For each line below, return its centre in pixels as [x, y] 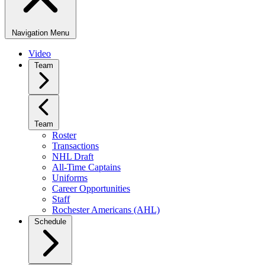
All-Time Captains [86, 167]
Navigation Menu [41, 33]
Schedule [50, 222]
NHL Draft [73, 156]
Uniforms [70, 178]
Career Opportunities [91, 188]
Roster [64, 135]
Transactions [75, 146]
